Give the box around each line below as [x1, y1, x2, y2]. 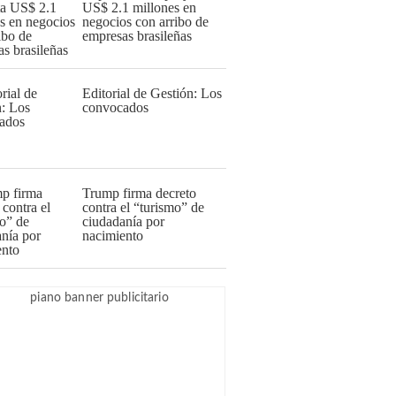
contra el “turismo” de [82, 200, 204, 215]
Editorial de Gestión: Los [82, 86, 222, 101]
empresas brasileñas [82, 28, 192, 43]
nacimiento [82, 228, 143, 243]
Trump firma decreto [82, 186, 196, 201]
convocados [82, 100, 148, 115]
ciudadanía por [82, 214, 164, 229]
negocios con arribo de [82, 14, 209, 29]
